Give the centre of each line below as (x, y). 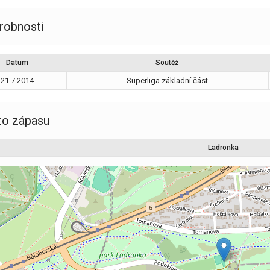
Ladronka (223, 148)
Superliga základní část (167, 80)
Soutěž (167, 63)
